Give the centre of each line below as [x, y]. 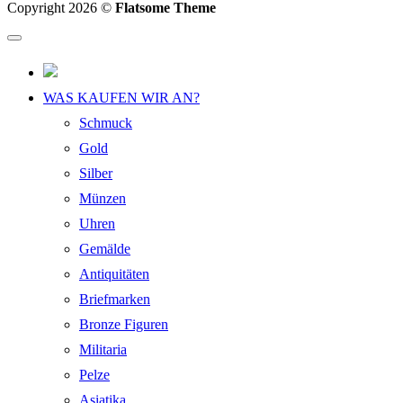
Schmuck [106, 122]
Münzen [103, 198]
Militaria [103, 349]
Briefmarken [115, 299]
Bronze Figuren [124, 324]
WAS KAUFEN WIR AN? [121, 97]
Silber [96, 173]
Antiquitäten [114, 273]
